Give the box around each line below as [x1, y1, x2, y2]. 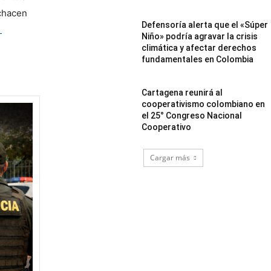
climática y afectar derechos [142, 42, 257, 53]
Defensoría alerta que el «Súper [142, 19, 269, 30]
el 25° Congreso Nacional [142, 110, 243, 120]
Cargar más [149, 152, 190, 163]
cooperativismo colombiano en [142, 99, 266, 109]
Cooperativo [142, 122, 192, 132]
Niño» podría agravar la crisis [142, 31, 258, 41]
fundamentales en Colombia [142, 54, 254, 64]
